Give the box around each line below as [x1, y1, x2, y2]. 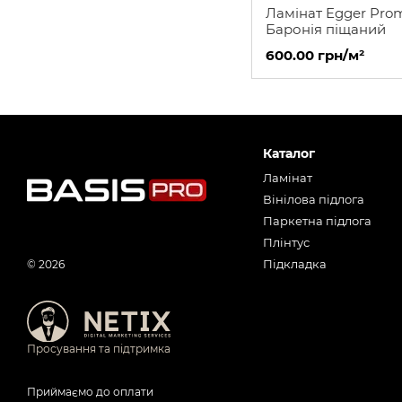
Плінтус [262, 235, 310, 250]
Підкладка [262, 257, 327, 272]
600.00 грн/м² [266, 47, 364, 64]
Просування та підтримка [27, 342, 170, 356]
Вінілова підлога [262, 192, 364, 207]
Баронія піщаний [266, 21, 386, 38]
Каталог [262, 145, 315, 162]
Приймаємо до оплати [27, 384, 153, 398]
